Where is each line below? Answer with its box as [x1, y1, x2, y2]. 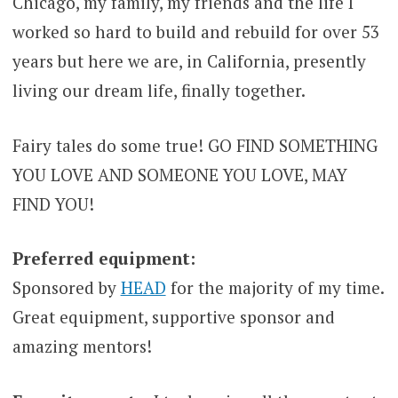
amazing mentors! [12, 335, 152, 358]
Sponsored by [12, 276, 121, 299]
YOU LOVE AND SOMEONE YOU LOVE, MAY [12, 163, 347, 186]
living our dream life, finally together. [12, 79, 306, 102]
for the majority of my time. [165, 276, 384, 299]
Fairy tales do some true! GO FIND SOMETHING [12, 133, 378, 156]
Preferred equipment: [12, 247, 195, 270]
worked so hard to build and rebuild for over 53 [12, 20, 379, 44]
